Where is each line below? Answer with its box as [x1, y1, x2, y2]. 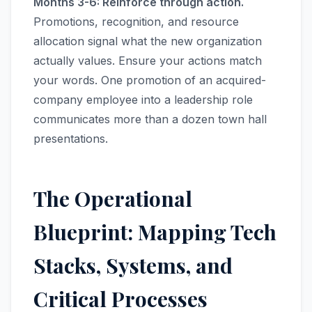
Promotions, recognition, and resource [33, 15, 239, 29]
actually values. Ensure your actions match [33, 54, 262, 68]
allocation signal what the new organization [33, 34, 262, 48]
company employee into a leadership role [33, 93, 253, 107]
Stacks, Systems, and [33, 251, 233, 279]
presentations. [33, 132, 108, 146]
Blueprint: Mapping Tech [33, 218, 276, 246]
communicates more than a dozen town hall [33, 112, 267, 126]
